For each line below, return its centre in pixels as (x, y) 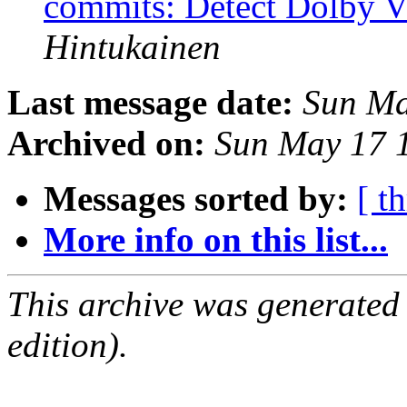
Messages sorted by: (196, 199)
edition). (68, 345)
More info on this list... (216, 240)
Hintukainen (132, 47)
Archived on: (106, 144)
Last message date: (150, 103)
